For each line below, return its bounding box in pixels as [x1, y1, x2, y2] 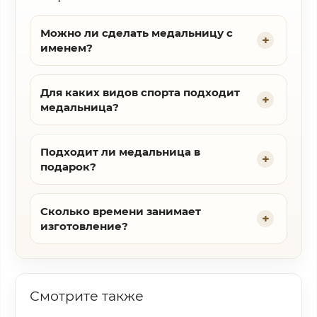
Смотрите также [30, 288, 144, 304]
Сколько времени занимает [40, 204, 201, 218]
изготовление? [40, 219, 128, 233]
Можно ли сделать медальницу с [40, 26, 233, 40]
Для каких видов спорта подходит [40, 86, 240, 99]
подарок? [40, 160, 96, 173]
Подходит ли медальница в [40, 145, 200, 158]
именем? [40, 41, 93, 54]
